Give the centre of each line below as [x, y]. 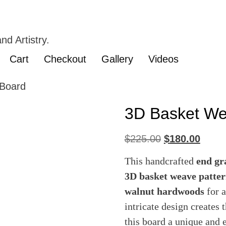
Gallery [117, 59]
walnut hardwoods [164, 191]
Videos [163, 59]
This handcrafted [160, 161]
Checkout [65, 59]
